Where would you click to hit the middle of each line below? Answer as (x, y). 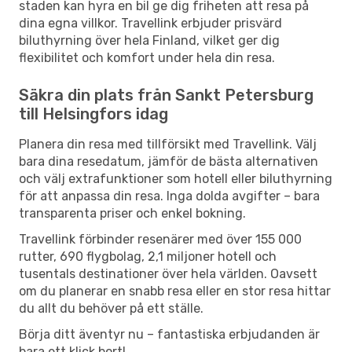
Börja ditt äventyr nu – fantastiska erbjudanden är (169, 334)
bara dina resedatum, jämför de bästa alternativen (169, 161)
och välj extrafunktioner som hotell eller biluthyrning (176, 178)
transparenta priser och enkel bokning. (132, 213)
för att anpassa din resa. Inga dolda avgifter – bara (169, 196)
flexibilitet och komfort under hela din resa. (147, 57)
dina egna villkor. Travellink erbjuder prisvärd (150, 23)
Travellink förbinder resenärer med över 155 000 (160, 239)
